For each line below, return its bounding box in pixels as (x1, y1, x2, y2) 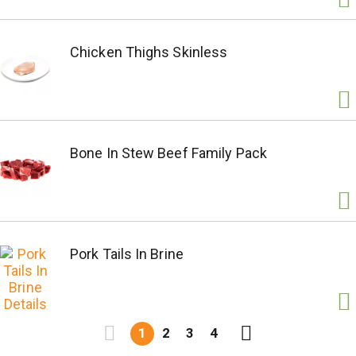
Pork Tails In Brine (70, 246, 184, 262)
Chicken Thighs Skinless (70, 44, 228, 60)
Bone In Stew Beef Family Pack (70, 145, 267, 161)
